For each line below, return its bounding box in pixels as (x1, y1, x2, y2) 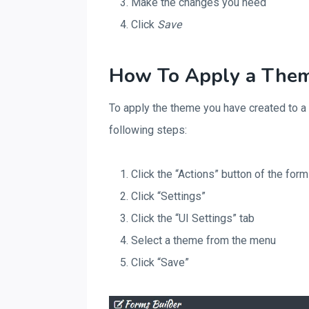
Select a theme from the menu (131, 234, 276, 247)
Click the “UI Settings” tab (131, 212, 255, 225)
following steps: (109, 123, 187, 137)
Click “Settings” (131, 190, 206, 203)
